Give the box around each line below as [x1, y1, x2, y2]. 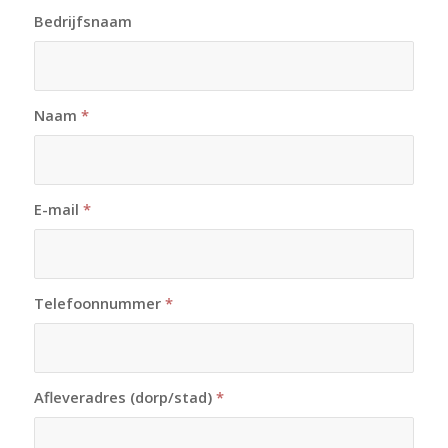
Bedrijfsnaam [33, 11, 132, 32]
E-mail [33, 199, 83, 220]
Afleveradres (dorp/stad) [33, 387, 216, 408]
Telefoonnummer [33, 293, 165, 314]
